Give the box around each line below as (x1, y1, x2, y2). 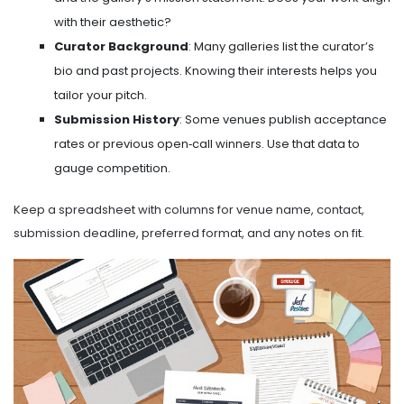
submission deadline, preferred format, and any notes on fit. (14, 225, 364, 243)
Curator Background (54, 38, 188, 56)
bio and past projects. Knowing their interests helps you (54, 62, 377, 80)
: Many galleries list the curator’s (188, 38, 374, 56)
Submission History (54, 111, 179, 129)
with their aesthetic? (54, 14, 171, 32)
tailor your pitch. (54, 87, 147, 105)
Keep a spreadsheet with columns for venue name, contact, (14, 201, 364, 219)
